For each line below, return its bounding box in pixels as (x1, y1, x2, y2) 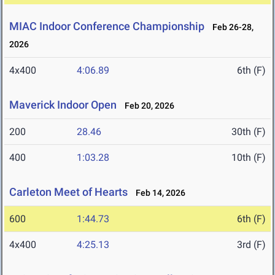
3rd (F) (237, 239, 266, 251)
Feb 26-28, (207, 22, 254, 33)
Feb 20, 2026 (119, 101, 174, 111)
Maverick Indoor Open (9, 98, 117, 112)
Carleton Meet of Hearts (9, 185, 128, 199)
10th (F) (231, 152, 266, 164)
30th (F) (231, 126, 266, 138)
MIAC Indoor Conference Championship (9, 20, 204, 33)
